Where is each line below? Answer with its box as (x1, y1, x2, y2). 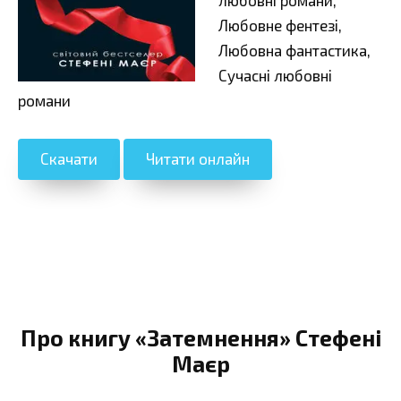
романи (18, 90, 71, 109)
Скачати (40, 149, 98, 168)
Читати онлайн (146, 149, 250, 168)
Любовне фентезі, (218, 15, 342, 34)
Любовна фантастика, (218, 40, 371, 59)
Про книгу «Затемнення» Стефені (20, 325, 381, 352)
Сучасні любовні (218, 65, 332, 84)
